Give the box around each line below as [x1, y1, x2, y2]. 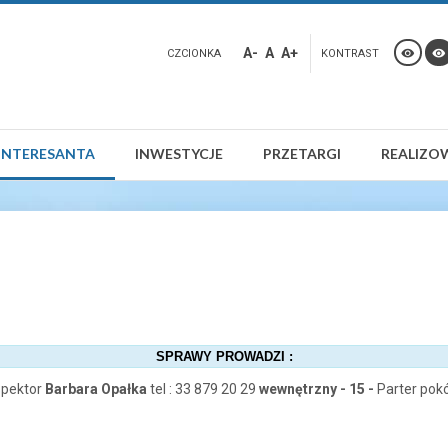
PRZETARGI [263, 145, 341, 162]
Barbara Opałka [45, 381, 150, 398]
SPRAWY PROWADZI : [155, 349, 293, 364]
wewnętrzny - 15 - [256, 381, 374, 398]
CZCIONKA [167, 47, 221, 60]
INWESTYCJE [135, 145, 223, 162]
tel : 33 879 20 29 [150, 381, 256, 398]
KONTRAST [321, 47, 379, 60]
